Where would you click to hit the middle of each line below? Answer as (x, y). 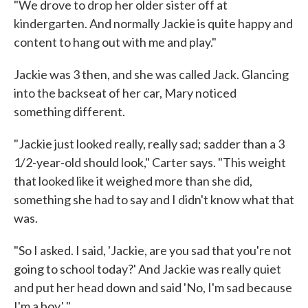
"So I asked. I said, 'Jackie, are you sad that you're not (153, 250)
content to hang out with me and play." (115, 42)
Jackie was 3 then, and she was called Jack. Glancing (151, 74)
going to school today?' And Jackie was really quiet (147, 268)
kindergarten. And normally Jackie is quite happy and (153, 23)
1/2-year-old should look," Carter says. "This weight (150, 162)
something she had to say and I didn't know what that (154, 199)
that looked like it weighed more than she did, (133, 180)
